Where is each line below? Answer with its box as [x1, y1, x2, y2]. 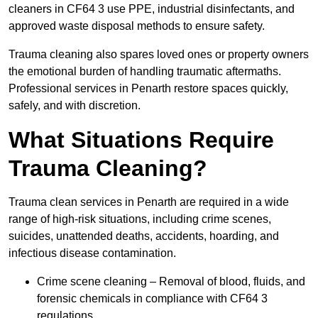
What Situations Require [9, 127, 274, 153]
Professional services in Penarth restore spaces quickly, [9, 82, 288, 95]
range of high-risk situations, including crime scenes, [9, 213, 271, 226]
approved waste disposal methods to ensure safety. [9, 20, 265, 33]
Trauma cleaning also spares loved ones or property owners [9, 48, 309, 61]
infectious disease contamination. [9, 247, 176, 260]
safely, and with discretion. [9, 99, 141, 112]
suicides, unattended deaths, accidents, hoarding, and [9, 230, 279, 243]
